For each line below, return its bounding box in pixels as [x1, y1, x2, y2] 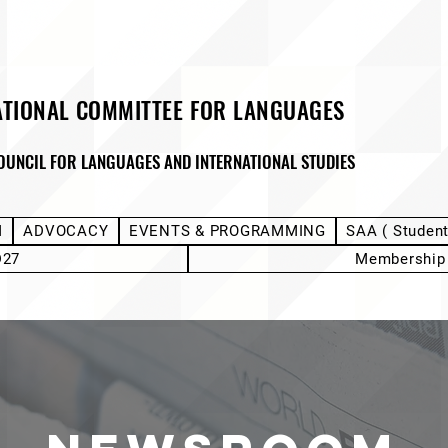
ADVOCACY [23, 222, 109, 241]
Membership [355, 250, 446, 269]
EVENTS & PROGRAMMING [128, 222, 326, 241]
